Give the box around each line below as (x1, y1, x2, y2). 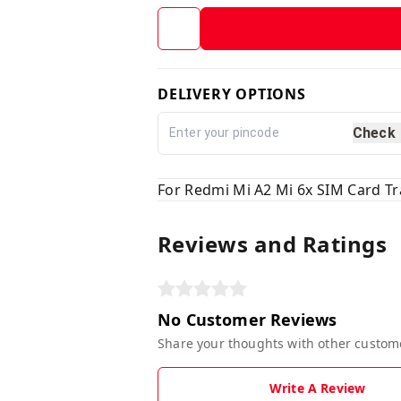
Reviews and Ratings (158, 228, 388, 259)
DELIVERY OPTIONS (158, 83, 306, 104)
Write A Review (269, 379, 366, 397)
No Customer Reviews (158, 308, 337, 330)
